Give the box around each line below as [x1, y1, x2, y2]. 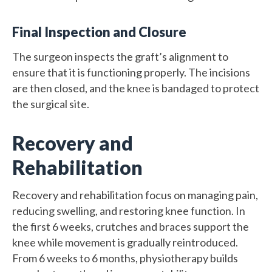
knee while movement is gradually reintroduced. [12, 235, 238, 249]
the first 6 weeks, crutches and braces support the [12, 219, 249, 233]
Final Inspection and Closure [12, 23, 186, 40]
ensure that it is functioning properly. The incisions [12, 65, 250, 79]
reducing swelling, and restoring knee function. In [12, 203, 245, 217]
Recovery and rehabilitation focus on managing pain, [12, 188, 258, 202]
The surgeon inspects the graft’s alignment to [12, 49, 228, 63]
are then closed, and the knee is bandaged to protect [12, 81, 259, 95]
